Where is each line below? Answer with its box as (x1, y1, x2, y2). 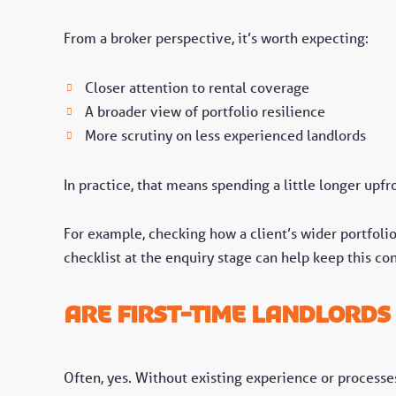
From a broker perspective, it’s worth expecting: (64, 29, 369, 48)
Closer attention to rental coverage (85, 78, 309, 96)
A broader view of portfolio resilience (85, 102, 325, 120)
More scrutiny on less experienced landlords (85, 126, 366, 144)
